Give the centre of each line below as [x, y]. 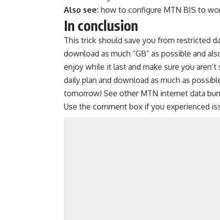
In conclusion [101, 25]
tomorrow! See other [102, 93]
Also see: [81, 10]
